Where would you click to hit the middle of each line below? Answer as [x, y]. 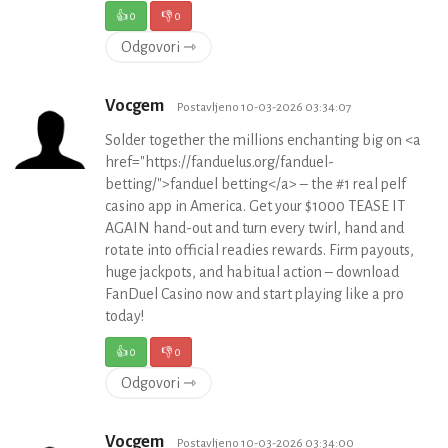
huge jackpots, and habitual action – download [252, 272]
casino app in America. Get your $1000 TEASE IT [255, 206]
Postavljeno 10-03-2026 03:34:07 [264, 107]
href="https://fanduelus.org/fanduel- [219, 162]
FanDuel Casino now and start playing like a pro [254, 294]
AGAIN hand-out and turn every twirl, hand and [254, 228]
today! [124, 316]
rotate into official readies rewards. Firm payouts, [259, 250]
